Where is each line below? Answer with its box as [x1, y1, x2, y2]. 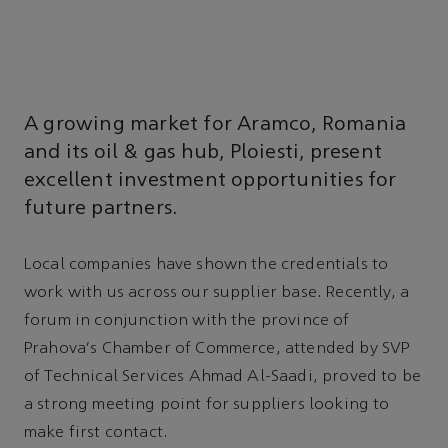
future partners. [24, 198, 178, 219]
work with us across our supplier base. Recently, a [24, 285, 410, 302]
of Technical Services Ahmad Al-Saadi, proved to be [24, 369, 422, 386]
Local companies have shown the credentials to [24, 257, 389, 274]
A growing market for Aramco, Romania [24, 114, 407, 135]
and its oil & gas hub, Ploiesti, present [24, 142, 383, 163]
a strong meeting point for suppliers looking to [24, 397, 390, 414]
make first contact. [24, 425, 169, 442]
